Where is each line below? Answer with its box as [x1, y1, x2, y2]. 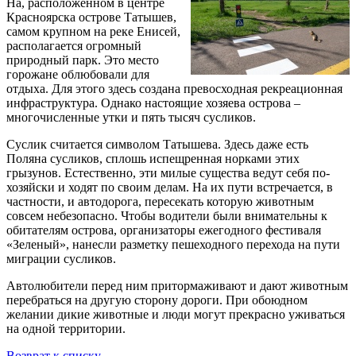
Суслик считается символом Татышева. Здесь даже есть [6, 137, 308, 151]
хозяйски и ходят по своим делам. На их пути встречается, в [6, 180, 333, 194]
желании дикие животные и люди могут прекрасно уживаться [6, 307, 345, 321]
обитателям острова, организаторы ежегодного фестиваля [6, 222, 321, 237]
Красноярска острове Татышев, [6, 10, 176, 24]
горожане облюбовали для [6, 67, 149, 81]
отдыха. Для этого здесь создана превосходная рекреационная [6, 81, 342, 95]
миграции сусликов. [6, 251, 116, 265]
